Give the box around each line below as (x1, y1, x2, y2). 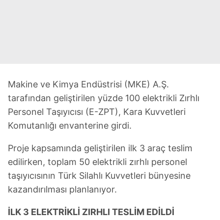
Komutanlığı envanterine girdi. (8, 120, 132, 131)
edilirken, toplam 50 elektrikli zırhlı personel (8, 157, 187, 167)
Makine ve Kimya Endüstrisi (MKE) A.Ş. (8, 79, 169, 89)
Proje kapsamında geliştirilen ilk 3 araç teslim (8, 143, 192, 153)
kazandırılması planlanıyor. (8, 184, 117, 194)
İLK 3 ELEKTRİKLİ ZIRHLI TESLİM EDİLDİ (8, 207, 174, 217)
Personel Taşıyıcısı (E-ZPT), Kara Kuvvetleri (8, 107, 186, 117)
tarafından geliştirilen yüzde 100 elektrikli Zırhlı (8, 93, 199, 103)
